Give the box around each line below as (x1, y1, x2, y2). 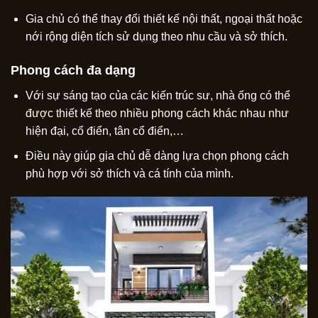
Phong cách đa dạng (11, 63, 136, 78)
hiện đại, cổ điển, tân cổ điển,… (25, 125, 184, 138)
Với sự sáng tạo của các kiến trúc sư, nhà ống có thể (25, 89, 290, 102)
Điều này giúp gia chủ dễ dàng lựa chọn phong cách (25, 149, 289, 162)
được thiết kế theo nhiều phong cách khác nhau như (25, 107, 289, 120)
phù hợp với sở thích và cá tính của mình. (25, 167, 234, 180)
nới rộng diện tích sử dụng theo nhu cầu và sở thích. (25, 31, 287, 43)
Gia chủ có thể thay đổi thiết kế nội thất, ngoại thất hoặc (25, 13, 302, 26)
